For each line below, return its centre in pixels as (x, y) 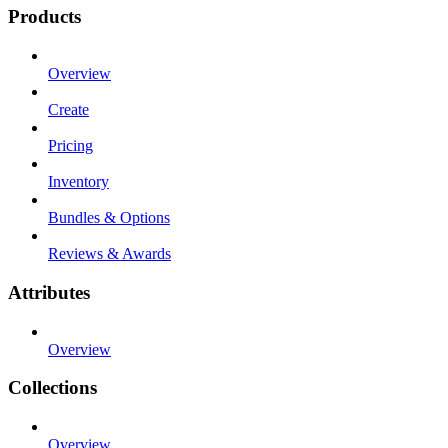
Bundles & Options (109, 218)
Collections (52, 388)
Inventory (78, 182)
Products (44, 17)
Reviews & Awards (109, 254)
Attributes (49, 292)
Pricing (70, 146)
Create (68, 110)
